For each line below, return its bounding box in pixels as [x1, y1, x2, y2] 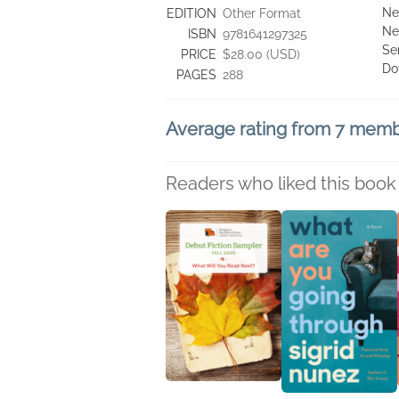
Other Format [223, 6, 301, 20]
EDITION [167, 6, 216, 20]
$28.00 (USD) [223, 47, 300, 61]
